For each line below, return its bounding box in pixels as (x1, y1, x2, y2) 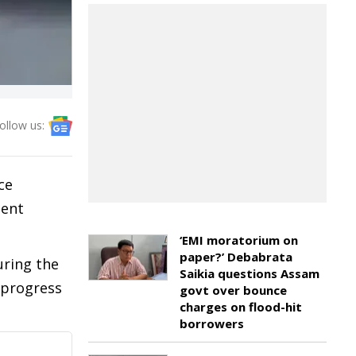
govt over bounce (180, 282, 287, 298)
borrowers (180, 315, 244, 331)
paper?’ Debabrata (180, 249, 292, 265)
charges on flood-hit (180, 299, 302, 315)
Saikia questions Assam (180, 265, 319, 281)
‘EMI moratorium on (180, 232, 298, 248)
